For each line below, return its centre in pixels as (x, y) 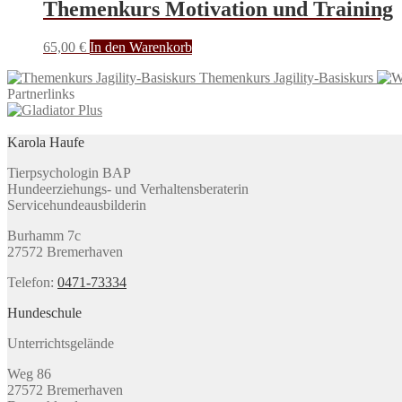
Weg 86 (29, 373)
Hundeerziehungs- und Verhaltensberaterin (128, 188)
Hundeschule (44, 312)
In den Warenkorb (141, 47)
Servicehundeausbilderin (77, 205)
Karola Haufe (46, 142)
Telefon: (32, 282)
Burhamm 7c (44, 235)
